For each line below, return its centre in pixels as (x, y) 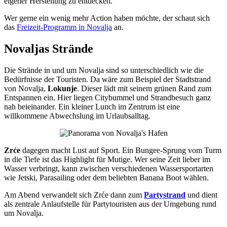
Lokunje (62, 89)
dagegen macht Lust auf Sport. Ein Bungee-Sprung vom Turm (122, 150)
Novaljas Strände (49, 49)
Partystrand (165, 195)
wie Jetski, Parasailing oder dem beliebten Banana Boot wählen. (106, 178)
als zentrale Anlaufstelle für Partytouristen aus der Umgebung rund (110, 204)
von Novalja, (26, 89)
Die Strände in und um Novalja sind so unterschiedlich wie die (104, 70)
